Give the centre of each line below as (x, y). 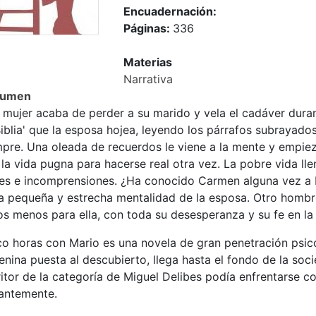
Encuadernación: (170, 12)
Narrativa (148, 79)
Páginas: (148, 29)
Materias (148, 62)
